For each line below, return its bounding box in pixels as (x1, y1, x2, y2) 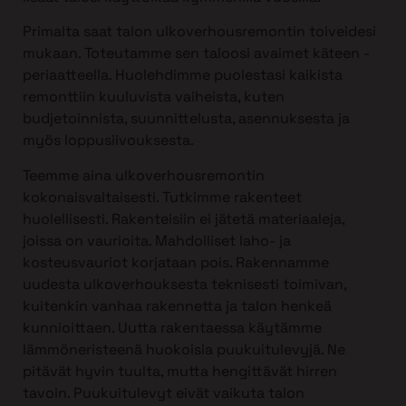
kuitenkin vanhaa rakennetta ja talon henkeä (23, 295, 332, 315)
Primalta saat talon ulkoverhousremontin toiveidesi (23, 22, 376, 42)
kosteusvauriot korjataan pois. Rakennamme (23, 252, 329, 272)
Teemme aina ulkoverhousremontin (23, 165, 265, 185)
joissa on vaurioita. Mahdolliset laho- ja (23, 230, 291, 250)
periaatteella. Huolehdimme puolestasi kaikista (23, 65, 343, 85)
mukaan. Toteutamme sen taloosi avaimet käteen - (23, 43, 370, 63)
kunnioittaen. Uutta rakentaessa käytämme (23, 317, 322, 337)
